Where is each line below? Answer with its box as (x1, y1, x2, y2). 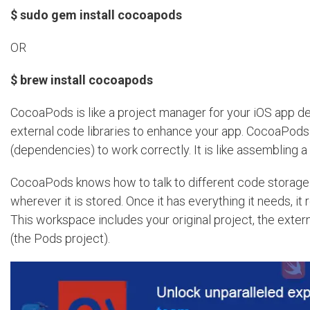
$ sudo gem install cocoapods (10, 8, 182, 23)
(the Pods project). (10, 231, 110, 246)
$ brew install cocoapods (10, 73, 153, 88)
